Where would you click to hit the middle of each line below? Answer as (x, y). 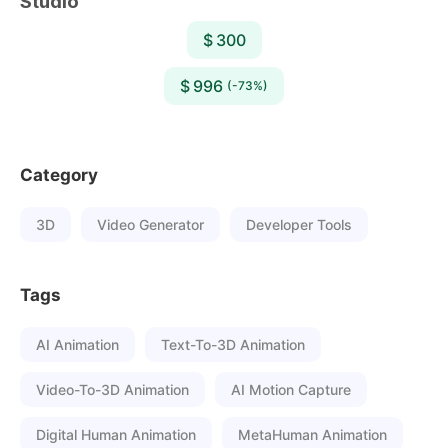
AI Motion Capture (291, 389)
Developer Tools (299, 224)
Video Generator (150, 224)
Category (59, 175)
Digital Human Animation (116, 434)
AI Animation (77, 344)
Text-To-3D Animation (233, 344)
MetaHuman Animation (312, 434)
